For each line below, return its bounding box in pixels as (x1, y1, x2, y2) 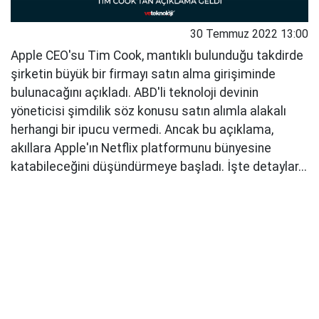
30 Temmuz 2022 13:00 (190, 27, 308, 41)
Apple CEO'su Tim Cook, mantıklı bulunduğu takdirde (11, 48, 303, 63)
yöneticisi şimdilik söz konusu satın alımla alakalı (11, 104, 286, 119)
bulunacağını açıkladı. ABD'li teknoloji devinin (11, 85, 258, 100)
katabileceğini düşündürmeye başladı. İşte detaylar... (11, 159, 307, 174)
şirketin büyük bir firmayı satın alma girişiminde (11, 67, 276, 82)
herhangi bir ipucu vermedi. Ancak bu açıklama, (11, 122, 273, 137)
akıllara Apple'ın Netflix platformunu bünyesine (11, 141, 271, 156)
